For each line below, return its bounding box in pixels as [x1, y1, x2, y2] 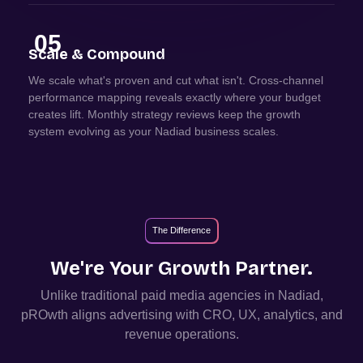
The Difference [152, 225, 211, 236]
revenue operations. [124, 327, 239, 341]
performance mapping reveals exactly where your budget [28, 90, 321, 104]
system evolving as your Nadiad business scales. [28, 124, 279, 138]
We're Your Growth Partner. [50, 256, 313, 280]
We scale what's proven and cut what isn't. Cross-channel [28, 73, 323, 87]
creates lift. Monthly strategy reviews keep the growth [28, 107, 301, 121]
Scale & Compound [28, 45, 165, 63]
